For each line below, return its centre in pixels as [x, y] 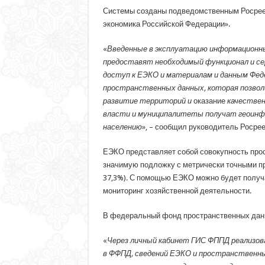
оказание [209, 101]
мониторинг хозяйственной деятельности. [177, 190]
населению [122, 127]
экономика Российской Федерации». [166, 24]
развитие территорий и [148, 101]
